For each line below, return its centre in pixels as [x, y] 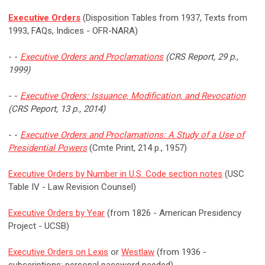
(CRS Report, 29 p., [201, 57]
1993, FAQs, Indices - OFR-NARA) [73, 31]
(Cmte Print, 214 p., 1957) [137, 148]
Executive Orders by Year [56, 213]
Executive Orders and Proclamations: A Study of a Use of [132, 135]
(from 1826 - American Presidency [173, 213]
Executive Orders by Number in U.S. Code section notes [115, 174]
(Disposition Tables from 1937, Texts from [164, 18]
